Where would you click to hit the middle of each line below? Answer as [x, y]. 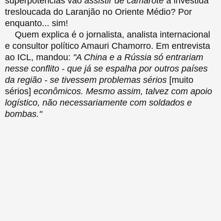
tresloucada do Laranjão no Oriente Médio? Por [98, 12]
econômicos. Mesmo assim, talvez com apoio [122, 91]
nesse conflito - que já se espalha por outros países [106, 68]
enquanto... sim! [37, 23]
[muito [181, 80]
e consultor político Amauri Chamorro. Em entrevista [108, 46]
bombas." [23, 114]
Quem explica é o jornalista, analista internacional [108, 34]
